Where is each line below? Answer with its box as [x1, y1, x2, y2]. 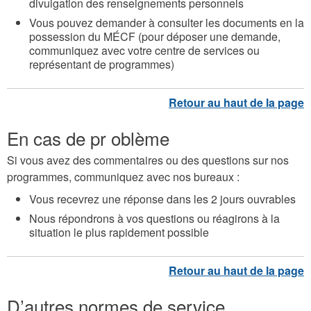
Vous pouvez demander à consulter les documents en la [29, 15, 304, 31]
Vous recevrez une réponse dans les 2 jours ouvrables [29, 191, 296, 208]
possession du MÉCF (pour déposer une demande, [29, 28, 280, 45]
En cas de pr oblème [7, 125, 169, 151]
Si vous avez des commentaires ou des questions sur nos [7, 152, 289, 169]
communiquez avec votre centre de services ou [29, 42, 260, 59]
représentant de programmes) [29, 56, 174, 73]
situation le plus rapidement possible [29, 224, 209, 241]
